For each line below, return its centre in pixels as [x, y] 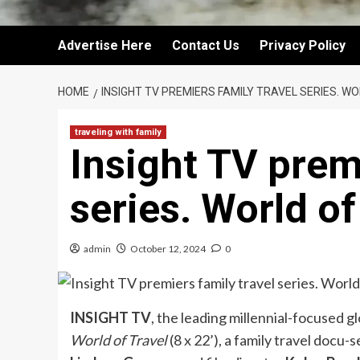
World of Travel [120, 340]
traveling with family [118, 132]
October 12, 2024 [168, 249]
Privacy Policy [303, 45]
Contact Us [206, 45]
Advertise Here [105, 45]
